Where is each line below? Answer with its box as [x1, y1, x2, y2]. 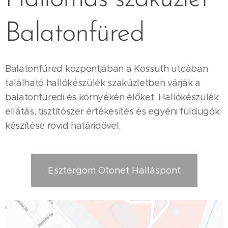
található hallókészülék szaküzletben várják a [5, 77, 201, 89]
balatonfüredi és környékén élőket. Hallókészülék [5, 91, 219, 103]
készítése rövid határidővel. [5, 120, 121, 131]
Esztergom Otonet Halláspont [47, 164, 181, 176]
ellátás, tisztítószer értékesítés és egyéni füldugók [5, 105, 220, 117]
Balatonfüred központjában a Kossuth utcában [5, 63, 208, 74]
